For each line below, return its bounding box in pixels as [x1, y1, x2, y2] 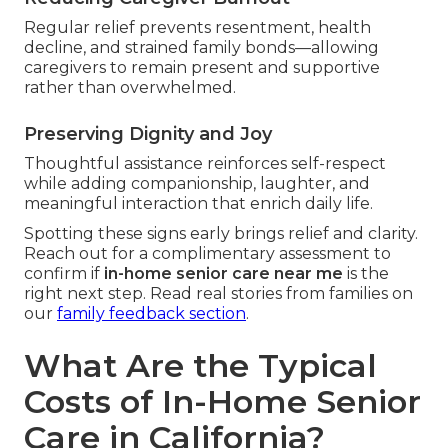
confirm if [24, 263, 104, 283]
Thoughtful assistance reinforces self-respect [24, 153, 386, 173]
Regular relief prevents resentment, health [24, 17, 371, 37]
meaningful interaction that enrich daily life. [24, 193, 373, 213]
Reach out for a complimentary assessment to [24, 243, 391, 263]
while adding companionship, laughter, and [24, 173, 370, 193]
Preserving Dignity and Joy [24, 122, 272, 145]
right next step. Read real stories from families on [24, 283, 413, 303]
